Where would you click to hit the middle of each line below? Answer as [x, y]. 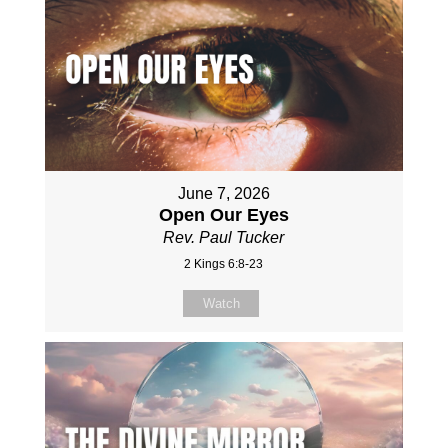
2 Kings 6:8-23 [224, 263]
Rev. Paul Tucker [224, 237]
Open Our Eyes [223, 214]
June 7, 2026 [223, 193]
